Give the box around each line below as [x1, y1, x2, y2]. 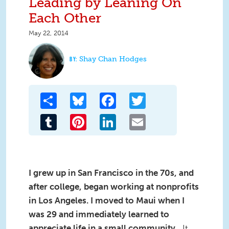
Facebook [116, 91, 152, 102]
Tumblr [57, 113, 82, 123]
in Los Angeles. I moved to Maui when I [29, 195, 185, 206]
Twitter [146, 91, 171, 102]
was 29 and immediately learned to [29, 209, 169, 220]
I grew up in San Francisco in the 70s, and [29, 168, 194, 178]
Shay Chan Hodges [79, 55, 147, 64]
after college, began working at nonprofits [29, 181, 199, 192]
